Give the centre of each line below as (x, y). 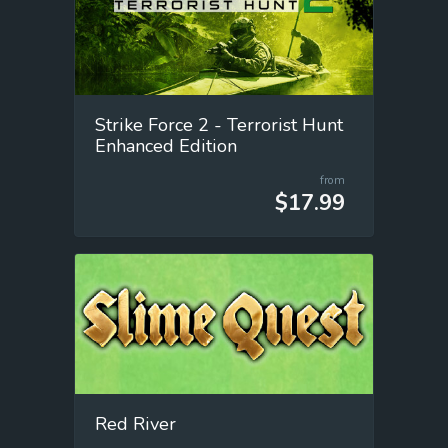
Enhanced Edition (166, 146)
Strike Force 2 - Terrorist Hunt (219, 125)
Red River (135, 423)
